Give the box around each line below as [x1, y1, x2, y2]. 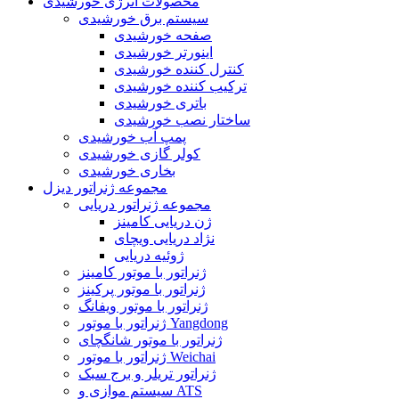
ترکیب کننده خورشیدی [114, 77, 247, 94]
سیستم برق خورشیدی [78, 10, 208, 26]
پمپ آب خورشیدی [78, 128, 186, 144]
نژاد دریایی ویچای [114, 230, 215, 246]
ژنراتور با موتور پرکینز [78, 281, 206, 297]
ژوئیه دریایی [114, 247, 184, 263]
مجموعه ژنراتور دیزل [43, 179, 167, 195]
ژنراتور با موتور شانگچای [78, 331, 223, 347]
